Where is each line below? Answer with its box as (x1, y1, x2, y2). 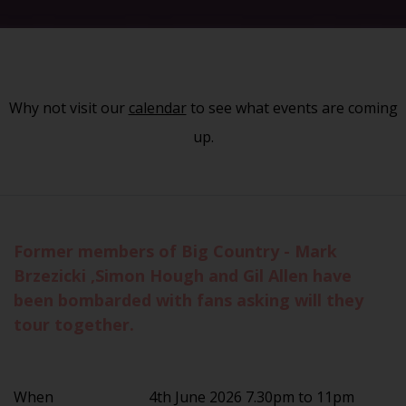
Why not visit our (8, 97, 129, 118)
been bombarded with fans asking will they (14, 288, 363, 311)
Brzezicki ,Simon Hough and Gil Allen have (14, 264, 352, 286)
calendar (128, 97, 187, 118)
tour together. (14, 313, 134, 335)
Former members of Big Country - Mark (14, 239, 337, 262)
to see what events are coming (186, 97, 398, 118)
